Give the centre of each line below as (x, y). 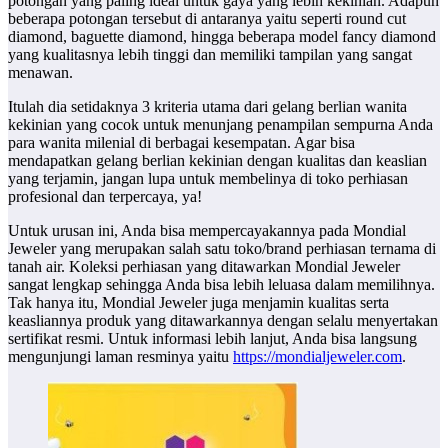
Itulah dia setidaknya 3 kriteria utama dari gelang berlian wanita (207, 107)
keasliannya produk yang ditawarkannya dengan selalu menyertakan (223, 321)
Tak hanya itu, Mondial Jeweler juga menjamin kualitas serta (198, 303)
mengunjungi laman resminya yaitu (120, 357)
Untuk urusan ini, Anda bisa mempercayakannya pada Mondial (207, 231)
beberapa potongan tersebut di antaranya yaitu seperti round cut (207, 19)
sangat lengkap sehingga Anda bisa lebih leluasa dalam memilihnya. (221, 285)
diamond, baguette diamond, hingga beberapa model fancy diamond (222, 37)
